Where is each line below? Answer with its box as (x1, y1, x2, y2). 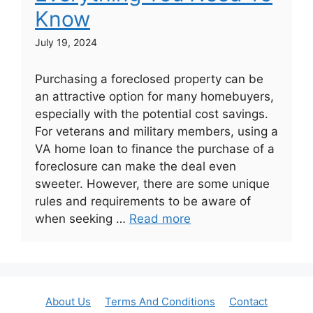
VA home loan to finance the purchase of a (35, 141, 275, 156)
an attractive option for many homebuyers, (35, 89, 274, 103)
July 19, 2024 (35, 36, 97, 48)
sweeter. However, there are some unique (35, 176, 270, 191)
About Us (45, 294, 91, 308)
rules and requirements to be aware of (35, 194, 251, 208)
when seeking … (35, 211, 129, 226)
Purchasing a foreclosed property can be (35, 71, 263, 86)
